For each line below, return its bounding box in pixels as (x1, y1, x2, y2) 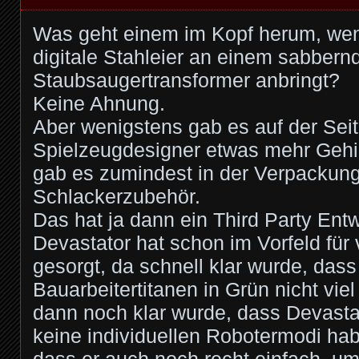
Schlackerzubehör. (33, 186, 200, 208)
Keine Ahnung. (33, 93, 165, 115)
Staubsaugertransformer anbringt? (33, 70, 340, 91)
